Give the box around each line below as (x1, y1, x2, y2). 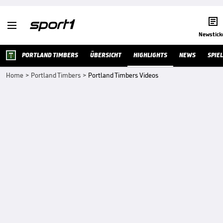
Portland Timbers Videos (88, 71, 158, 80)
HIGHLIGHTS (133, 51, 167, 59)
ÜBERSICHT (90, 51, 121, 59)
